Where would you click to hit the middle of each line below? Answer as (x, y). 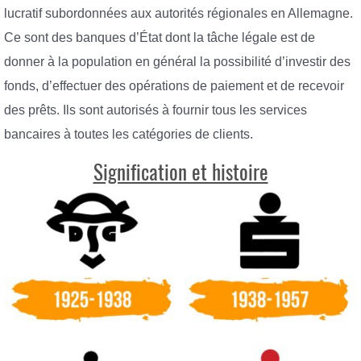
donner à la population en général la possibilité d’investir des (177, 62)
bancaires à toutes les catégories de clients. (129, 135)
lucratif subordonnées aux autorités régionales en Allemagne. (178, 14)
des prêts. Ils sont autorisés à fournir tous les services (156, 110)
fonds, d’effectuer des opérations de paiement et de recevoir (174, 86)
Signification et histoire (180, 172)
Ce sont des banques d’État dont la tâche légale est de (160, 38)
